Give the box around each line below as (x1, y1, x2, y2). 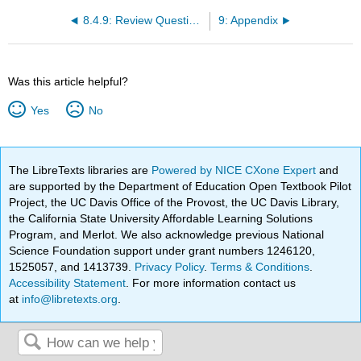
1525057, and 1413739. (9, 260, 135, 274)
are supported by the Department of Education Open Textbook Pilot (9, 180, 352, 193)
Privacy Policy (135, 260, 205, 274)
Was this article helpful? (8, 75, 129, 89)
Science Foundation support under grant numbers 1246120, (9, 244, 316, 258)
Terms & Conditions (210, 260, 310, 274)
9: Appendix (218, 15, 278, 27)
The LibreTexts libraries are (9, 164, 152, 177)
